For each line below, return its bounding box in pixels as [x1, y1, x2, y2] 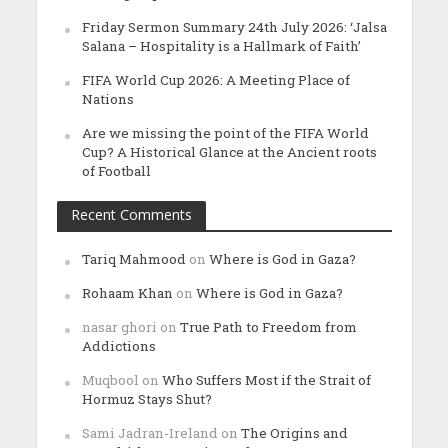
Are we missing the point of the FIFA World [81, 124, 369, 143]
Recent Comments [70, 205, 192, 225]
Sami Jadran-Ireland [81, 424, 218, 443]
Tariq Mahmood [81, 250, 186, 269]
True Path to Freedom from [179, 318, 357, 337]
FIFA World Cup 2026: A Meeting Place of [81, 71, 350, 90]
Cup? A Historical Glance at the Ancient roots [81, 143, 377, 162]
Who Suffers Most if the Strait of [161, 371, 371, 390]
